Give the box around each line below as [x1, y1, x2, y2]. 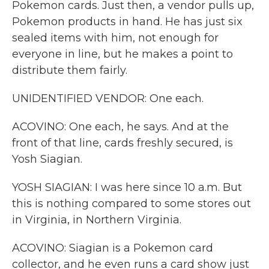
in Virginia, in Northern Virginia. [12, 213, 181, 226]
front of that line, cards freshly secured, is [12, 136, 233, 150]
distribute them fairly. [12, 64, 127, 77]
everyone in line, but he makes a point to [12, 47, 233, 61]
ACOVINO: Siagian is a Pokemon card [12, 241, 213, 255]
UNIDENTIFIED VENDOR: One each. [12, 92, 204, 105]
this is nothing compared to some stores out [12, 197, 251, 210]
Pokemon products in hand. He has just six [12, 15, 243, 28]
